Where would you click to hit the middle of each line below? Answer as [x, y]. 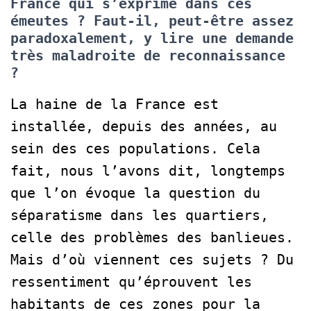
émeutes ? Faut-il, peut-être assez [152, 20]
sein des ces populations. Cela [135, 148]
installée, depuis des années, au [144, 126]
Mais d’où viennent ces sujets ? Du [152, 259]
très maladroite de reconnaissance [148, 55]
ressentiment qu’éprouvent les [131, 281]
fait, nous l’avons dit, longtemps [148, 170]
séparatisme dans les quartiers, [140, 215]
